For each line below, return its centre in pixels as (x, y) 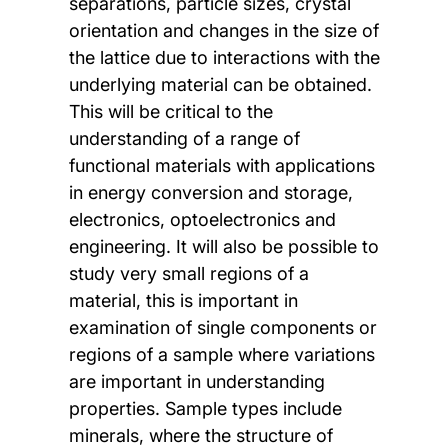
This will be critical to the (170, 112)
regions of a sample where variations (221, 355)
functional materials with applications (221, 166)
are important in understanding (196, 382)
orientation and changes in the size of (223, 31)
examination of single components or (222, 328)
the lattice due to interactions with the (224, 58)
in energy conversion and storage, (210, 193)
